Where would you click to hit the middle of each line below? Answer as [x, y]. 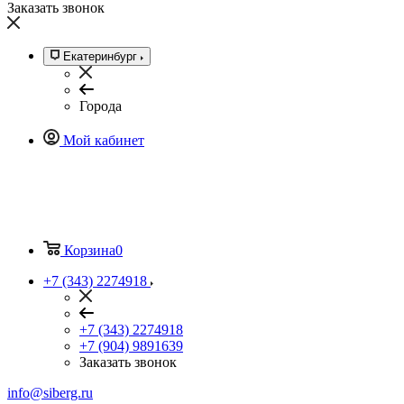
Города [101, 106]
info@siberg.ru [50, 393]
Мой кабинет [104, 141]
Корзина [90, 251]
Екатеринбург [100, 57]
